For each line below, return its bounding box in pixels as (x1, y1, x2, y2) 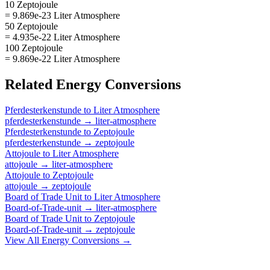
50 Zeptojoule (5, 20, 58, 31)
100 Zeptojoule (5, 42, 63, 53)
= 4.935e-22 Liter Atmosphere (5, 31, 120, 42)
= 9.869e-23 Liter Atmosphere (5, 10, 120, 20)
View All (5, 234, 42, 245)
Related (5, 76, 56, 92)
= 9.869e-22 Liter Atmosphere (5, 53, 120, 64)
